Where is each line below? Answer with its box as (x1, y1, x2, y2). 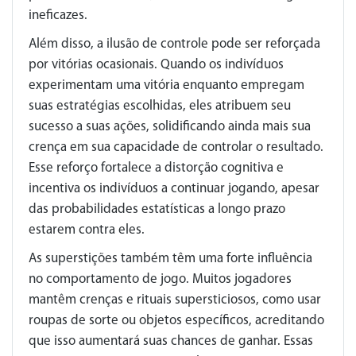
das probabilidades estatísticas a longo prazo (29, 202, 285, 216)
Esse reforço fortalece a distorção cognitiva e (29, 161, 284, 175)
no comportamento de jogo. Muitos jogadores (29, 272, 292, 286)
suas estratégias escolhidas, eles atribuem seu (29, 99, 291, 113)
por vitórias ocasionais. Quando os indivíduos (29, 57, 284, 72)
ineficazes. (29, 8, 87, 22)
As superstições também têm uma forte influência (29, 251, 312, 265)
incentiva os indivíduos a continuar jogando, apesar (29, 181, 319, 195)
